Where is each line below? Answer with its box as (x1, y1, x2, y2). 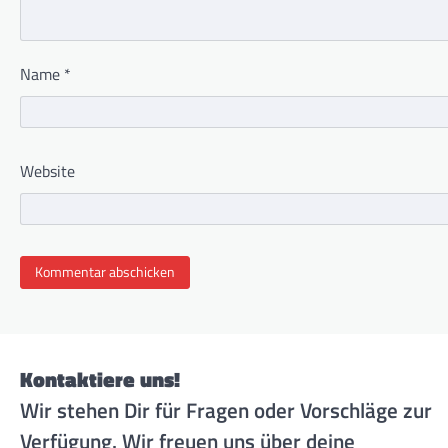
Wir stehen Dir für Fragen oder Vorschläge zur (20, 393, 432, 426)
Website (20, 158, 75, 183)
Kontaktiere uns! (20, 362, 180, 395)
